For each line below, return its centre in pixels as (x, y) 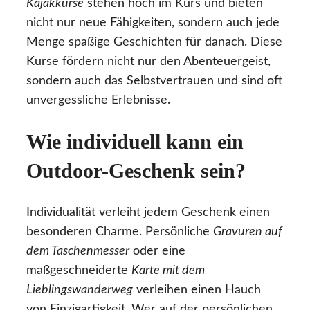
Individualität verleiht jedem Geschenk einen (148, 212)
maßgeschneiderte (79, 270)
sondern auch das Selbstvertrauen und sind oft (154, 81)
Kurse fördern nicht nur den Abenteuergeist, (148, 61)
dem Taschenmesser (78, 251)
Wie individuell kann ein (135, 141)
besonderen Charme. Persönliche (120, 231)
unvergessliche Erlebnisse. (98, 100)
